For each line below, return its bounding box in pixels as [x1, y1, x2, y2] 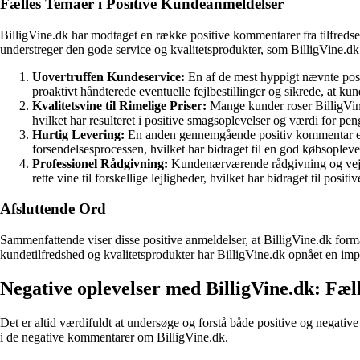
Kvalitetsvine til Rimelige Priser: [32, 98, 207, 112]
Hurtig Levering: [32, 127, 125, 141]
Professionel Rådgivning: [32, 156, 168, 170]
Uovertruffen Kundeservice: [32, 69, 185, 84]
